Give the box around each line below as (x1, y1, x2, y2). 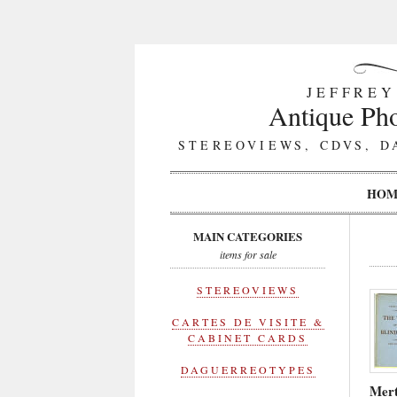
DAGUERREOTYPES (180, 362, 315, 377)
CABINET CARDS (188, 331, 307, 345)
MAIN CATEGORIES (193, 228, 302, 245)
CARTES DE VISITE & (171, 315, 324, 329)
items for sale (219, 247, 276, 261)
